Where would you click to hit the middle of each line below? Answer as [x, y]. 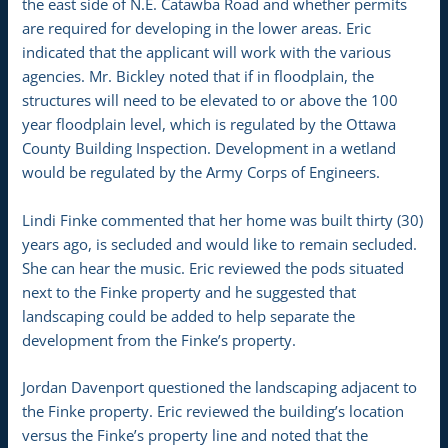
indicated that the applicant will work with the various [207, 52]
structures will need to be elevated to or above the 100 [210, 100]
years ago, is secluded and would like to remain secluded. [220, 243]
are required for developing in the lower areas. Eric [197, 28]
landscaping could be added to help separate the [189, 315]
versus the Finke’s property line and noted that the [195, 435]
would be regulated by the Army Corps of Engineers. [201, 172]
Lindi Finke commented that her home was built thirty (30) [223, 219]
